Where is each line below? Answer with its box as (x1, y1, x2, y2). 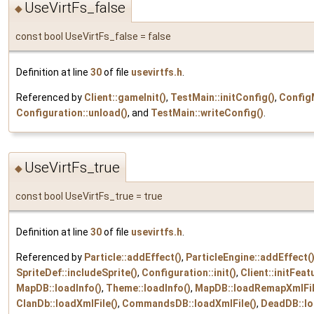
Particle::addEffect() (84, 251, 182, 263)
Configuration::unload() (16, 107, 128, 119)
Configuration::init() (142, 266, 236, 278)
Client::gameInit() (84, 92, 166, 104)
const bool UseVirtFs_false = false (15, 31, 171, 43)
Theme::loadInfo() (106, 282, 191, 294)
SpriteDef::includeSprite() (16, 266, 137, 278)
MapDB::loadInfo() (16, 282, 102, 294)
